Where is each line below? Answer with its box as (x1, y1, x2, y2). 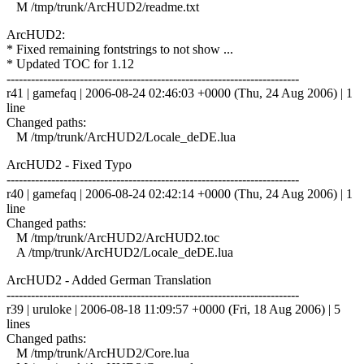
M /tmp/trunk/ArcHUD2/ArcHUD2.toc (6, 230, 219, 245)
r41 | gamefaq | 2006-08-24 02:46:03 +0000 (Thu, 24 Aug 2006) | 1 (6, 85, 353, 100)
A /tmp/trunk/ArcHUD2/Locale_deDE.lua (6, 245, 233, 259)
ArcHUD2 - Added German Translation (6, 272, 211, 287)
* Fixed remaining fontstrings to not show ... (6, 41, 233, 56)
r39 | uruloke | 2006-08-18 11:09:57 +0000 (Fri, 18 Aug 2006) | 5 (6, 301, 340, 316)
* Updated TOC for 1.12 (6, 56, 134, 71)
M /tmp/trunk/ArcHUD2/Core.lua (6, 345, 189, 360)
